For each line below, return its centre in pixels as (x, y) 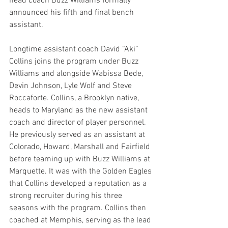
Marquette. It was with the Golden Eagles (81, 172)
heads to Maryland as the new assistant (79, 110)
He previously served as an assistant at (78, 135)
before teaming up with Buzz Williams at (81, 159)
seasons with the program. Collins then (79, 208)
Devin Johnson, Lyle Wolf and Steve (72, 86)
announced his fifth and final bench (73, 13)
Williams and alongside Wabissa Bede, (77, 74)
